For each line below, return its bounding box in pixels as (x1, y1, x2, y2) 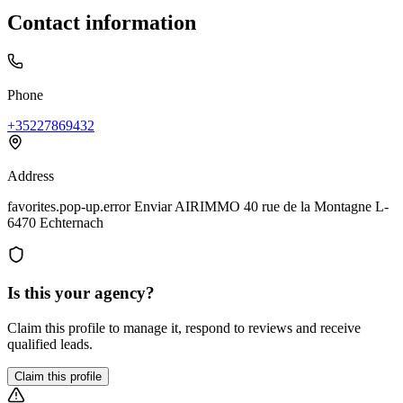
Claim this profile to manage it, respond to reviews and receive (7, 320, 361, 336)
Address (7, 167, 54, 184)
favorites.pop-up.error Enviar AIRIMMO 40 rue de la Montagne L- (7, 198, 389, 214)
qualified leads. (7, 336, 93, 353)
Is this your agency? (7, 283, 155, 303)
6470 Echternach (7, 214, 103, 230)
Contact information (7, 10, 196, 34)
